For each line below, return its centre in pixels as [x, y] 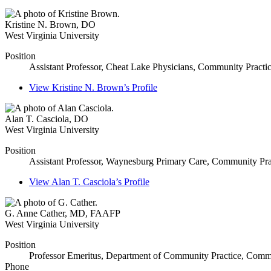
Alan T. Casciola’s [87, 182]
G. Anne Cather [35, 214]
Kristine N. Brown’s [91, 88]
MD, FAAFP [95, 214]
